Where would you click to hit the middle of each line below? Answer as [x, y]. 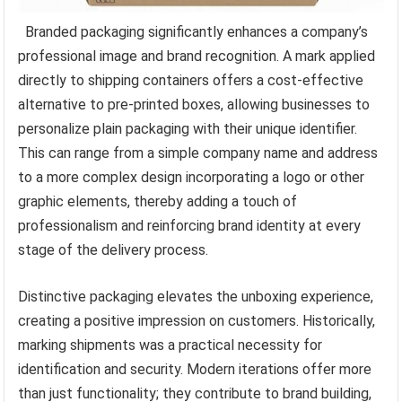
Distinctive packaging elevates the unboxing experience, [196, 297]
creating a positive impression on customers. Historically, [197, 321]
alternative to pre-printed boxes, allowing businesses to [194, 105]
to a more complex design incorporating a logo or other [192, 178]
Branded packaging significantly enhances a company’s [197, 32]
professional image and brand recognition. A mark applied [197, 57]
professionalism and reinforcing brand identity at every [190, 226]
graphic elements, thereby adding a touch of [158, 202]
